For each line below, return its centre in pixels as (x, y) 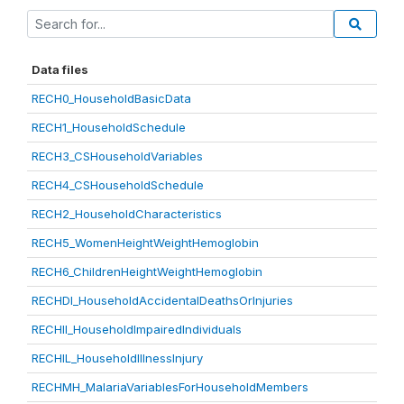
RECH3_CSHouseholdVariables (117, 156)
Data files (60, 69)
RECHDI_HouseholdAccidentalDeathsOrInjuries (162, 300)
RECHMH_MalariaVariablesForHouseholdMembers (170, 387)
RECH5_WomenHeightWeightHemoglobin (145, 243)
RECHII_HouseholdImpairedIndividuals (137, 329)
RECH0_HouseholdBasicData (111, 98)
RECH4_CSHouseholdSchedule (118, 185)
